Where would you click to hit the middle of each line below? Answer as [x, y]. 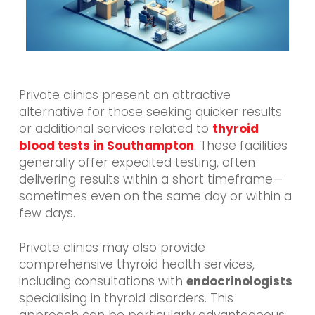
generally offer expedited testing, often [137, 162]
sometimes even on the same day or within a [155, 196]
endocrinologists [239, 282]
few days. [47, 213]
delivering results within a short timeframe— [150, 179]
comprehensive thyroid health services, [136, 265]
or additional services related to [115, 128]
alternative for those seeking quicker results [150, 111]
